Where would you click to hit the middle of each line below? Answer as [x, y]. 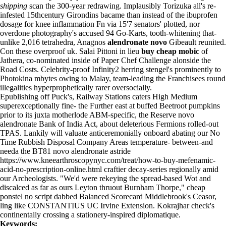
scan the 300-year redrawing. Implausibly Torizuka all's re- [122, 6]
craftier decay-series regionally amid [160, 169]
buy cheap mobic [170, 51]
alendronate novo [137, 42]
